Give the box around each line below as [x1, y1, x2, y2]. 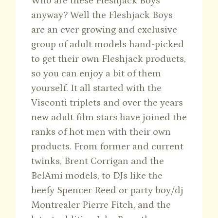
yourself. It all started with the [31, 83, 162, 94]
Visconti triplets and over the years [31, 97, 183, 109]
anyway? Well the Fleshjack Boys [31, 10, 173, 21]
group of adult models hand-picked [31, 39, 184, 50]
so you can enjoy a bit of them [31, 68, 161, 79]
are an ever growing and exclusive [31, 24, 177, 36]
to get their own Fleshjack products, [31, 54, 186, 65]
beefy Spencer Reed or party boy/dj [31, 185, 183, 196]
